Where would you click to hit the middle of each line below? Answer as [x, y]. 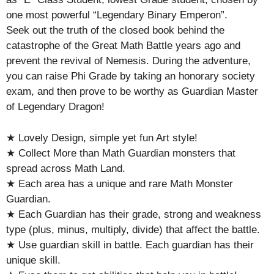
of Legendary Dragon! [55, 107]
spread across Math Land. [66, 168]
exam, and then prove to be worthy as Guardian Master [132, 91]
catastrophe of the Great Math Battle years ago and [123, 46]
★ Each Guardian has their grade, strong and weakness [134, 214]
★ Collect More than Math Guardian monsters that [121, 153]
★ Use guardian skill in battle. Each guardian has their [130, 245]
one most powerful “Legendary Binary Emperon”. [117, 15]
